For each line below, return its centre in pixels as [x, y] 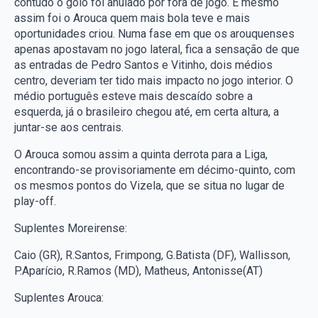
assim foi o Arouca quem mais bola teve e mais [132, 18]
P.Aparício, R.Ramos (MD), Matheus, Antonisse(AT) [138, 271]
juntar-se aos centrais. [69, 127]
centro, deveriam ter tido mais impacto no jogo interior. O [154, 81]
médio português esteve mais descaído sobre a [133, 96]
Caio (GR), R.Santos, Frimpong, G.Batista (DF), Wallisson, [152, 255]
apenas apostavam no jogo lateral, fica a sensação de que [157, 49]
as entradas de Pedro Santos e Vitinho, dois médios [143, 65]
